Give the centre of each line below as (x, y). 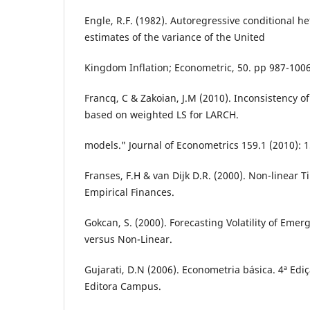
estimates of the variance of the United (175, 37)
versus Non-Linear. (128, 239)
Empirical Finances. (129, 192)
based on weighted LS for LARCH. (162, 115)
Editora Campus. (123, 286)
